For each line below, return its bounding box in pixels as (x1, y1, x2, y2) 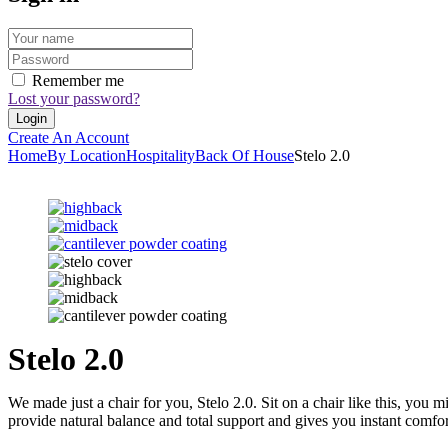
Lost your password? (8, 89, 140, 107)
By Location (47, 146, 126, 164)
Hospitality (126, 146, 195, 164)
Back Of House (195, 146, 294, 164)
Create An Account (8, 128, 129, 146)
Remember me (32, 71, 124, 89)
